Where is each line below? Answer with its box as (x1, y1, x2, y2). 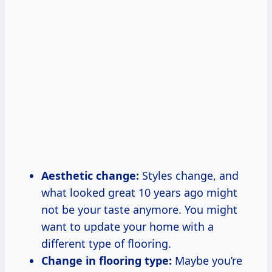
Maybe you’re (172, 253, 242, 268)
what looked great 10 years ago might (41, 185, 237, 200)
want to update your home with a (41, 219, 214, 234)
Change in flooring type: (41, 253, 172, 268)
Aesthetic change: (41, 168, 139, 183)
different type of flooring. (41, 236, 171, 251)
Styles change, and (139, 168, 239, 183)
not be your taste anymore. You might (41, 202, 237, 217)
